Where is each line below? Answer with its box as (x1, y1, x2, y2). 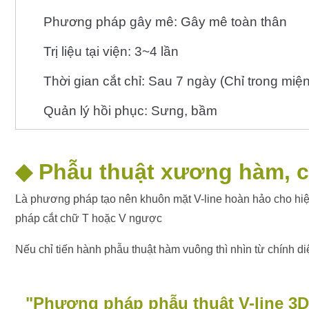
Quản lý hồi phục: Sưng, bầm (43, 103, 217, 118)
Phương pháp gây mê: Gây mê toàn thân (43, 14, 287, 29)
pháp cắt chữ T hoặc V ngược (15, 212, 165, 224)
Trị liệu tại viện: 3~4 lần (43, 44, 179, 59)
